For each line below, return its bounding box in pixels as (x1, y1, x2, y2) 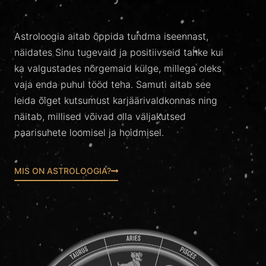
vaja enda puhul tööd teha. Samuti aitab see (14, 78, 211, 90)
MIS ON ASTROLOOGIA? (14, 166, 111, 176)
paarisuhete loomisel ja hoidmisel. (14, 126, 164, 138)
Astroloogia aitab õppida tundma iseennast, (14, 30, 208, 42)
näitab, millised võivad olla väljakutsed (14, 110, 186, 122)
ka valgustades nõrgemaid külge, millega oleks (14, 62, 221, 74)
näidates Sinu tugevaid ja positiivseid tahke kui (14, 46, 223, 58)
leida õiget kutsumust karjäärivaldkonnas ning (14, 94, 217, 106)
